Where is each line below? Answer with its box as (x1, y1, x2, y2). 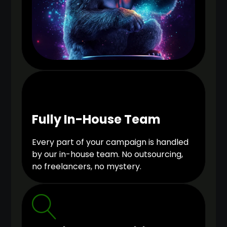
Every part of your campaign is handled (32, 136, 189, 148)
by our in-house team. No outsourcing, (32, 148, 183, 161)
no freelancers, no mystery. (32, 161, 142, 173)
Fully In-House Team (32, 111, 161, 128)
